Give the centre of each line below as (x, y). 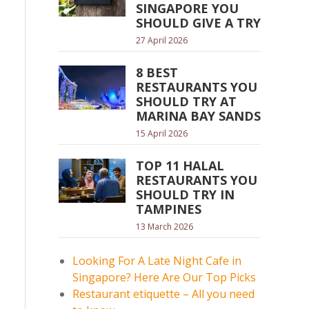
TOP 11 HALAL (180, 166)
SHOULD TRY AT (186, 101)
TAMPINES (168, 209)
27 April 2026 (161, 40)
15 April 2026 (161, 133)
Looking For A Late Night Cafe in (157, 261)
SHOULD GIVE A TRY (198, 23)
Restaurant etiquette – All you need (163, 294)
